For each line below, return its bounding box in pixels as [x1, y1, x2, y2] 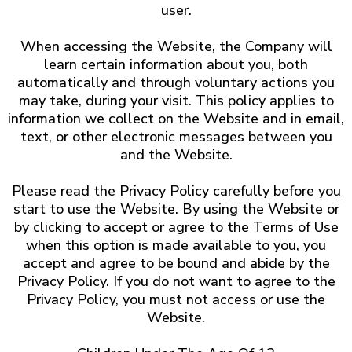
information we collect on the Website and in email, [8, 109, 344, 128]
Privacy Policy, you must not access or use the [27, 290, 325, 309]
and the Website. [119, 145, 233, 164]
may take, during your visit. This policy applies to [18, 91, 334, 110]
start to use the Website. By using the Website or [13, 200, 339, 218]
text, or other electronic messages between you [20, 127, 332, 146]
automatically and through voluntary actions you [17, 73, 335, 92]
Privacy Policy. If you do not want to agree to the [16, 272, 335, 291]
